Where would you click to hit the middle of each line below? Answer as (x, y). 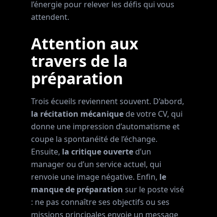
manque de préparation (77, 189)
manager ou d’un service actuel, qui (96, 164)
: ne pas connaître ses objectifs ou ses (100, 202)
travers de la (79, 61)
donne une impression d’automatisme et (105, 126)
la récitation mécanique (77, 114)
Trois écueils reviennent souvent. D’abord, (108, 101)
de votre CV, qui (153, 114)
